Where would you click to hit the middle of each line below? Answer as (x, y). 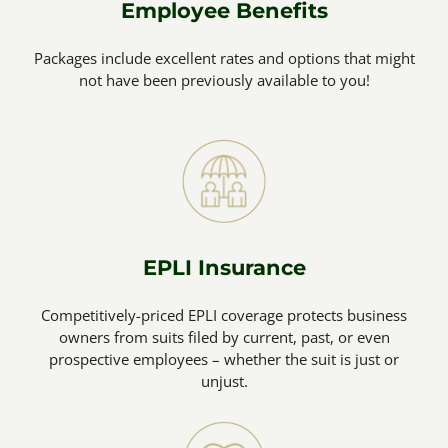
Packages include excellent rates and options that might (224, 57)
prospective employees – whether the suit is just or (224, 358)
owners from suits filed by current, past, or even (224, 336)
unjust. (224, 380)
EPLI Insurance (224, 267)
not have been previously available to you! (224, 79)
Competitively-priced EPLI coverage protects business (224, 314)
